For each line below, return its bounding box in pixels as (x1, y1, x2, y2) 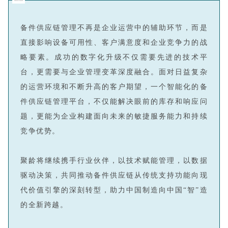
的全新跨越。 (20, 201, 68, 209)
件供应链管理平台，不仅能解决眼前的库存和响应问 (20, 97, 208, 105)
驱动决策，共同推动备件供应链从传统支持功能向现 (20, 171, 208, 179)
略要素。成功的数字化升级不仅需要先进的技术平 (20, 53, 208, 61)
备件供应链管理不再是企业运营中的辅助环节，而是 (20, 23, 208, 32)
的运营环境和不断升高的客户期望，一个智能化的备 (20, 82, 208, 91)
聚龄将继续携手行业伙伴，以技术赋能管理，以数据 (20, 156, 208, 164)
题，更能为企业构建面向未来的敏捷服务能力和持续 (20, 112, 208, 120)
